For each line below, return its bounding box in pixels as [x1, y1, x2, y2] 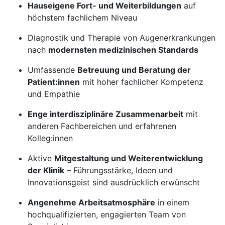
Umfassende [28, 65, 77, 75]
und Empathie [28, 89, 80, 99]
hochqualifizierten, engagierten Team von [28, 209, 186, 219]
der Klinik [28, 165, 64, 175]
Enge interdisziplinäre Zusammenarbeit [28, 109, 183, 119]
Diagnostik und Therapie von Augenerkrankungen [28, 33, 215, 43]
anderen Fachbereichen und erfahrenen [28, 121, 176, 131]
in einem [155, 197, 189, 207]
